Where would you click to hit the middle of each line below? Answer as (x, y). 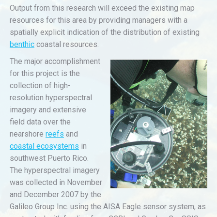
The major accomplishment (55, 61)
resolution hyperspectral (51, 98)
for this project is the (45, 73)
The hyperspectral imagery (55, 170)
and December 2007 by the (55, 194)
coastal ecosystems (44, 146)
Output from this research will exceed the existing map (102, 8)
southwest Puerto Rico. (49, 158)
